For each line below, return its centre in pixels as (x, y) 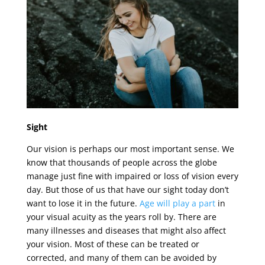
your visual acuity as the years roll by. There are (121, 216)
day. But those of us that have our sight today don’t (127, 189)
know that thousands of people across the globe (122, 162)
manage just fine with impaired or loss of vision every (132, 176)
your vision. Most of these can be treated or (113, 244)
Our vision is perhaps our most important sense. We (130, 148)
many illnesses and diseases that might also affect (126, 230)
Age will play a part (177, 203)
